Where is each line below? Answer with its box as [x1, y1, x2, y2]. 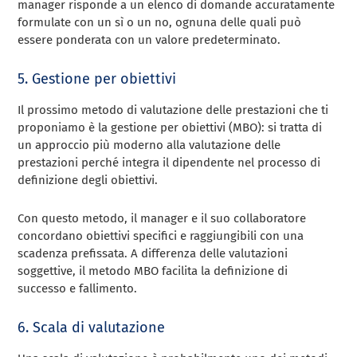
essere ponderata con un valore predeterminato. [18, 32, 281, 47]
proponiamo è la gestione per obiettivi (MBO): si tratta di [18, 120, 323, 135]
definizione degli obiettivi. [18, 172, 159, 187]
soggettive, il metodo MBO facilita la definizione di [18, 263, 288, 278]
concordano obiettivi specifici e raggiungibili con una [18, 228, 304, 243]
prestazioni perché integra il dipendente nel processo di [18, 155, 321, 170]
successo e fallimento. [18, 280, 138, 296]
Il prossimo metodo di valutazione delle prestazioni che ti [18, 102, 329, 117]
